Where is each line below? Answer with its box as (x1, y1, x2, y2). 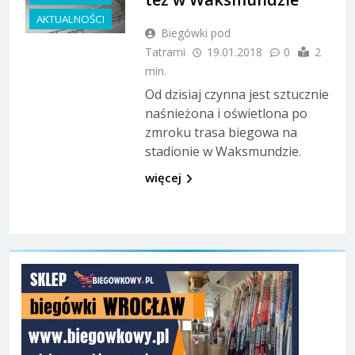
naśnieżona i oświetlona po (144, 104, 307, 122)
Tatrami (144, 44, 185, 59)
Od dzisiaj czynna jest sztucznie (144, 85, 329, 103)
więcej (144, 169, 181, 185)
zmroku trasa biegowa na (144, 123, 297, 141)
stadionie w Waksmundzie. (144, 142, 301, 160)
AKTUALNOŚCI (36, 12, 105, 27)
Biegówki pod (160, 25, 231, 40)
